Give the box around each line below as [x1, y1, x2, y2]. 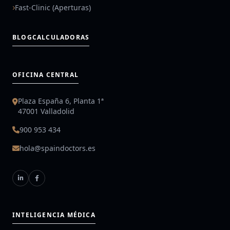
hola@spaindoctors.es [20, 143, 95, 153]
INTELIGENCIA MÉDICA [12, 210, 95, 219]
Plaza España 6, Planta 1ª [18, 96, 104, 106]
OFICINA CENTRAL [12, 70, 79, 79]
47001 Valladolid [18, 106, 74, 116]
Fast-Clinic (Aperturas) [15, 3, 91, 12]
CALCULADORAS [32, 33, 90, 42]
